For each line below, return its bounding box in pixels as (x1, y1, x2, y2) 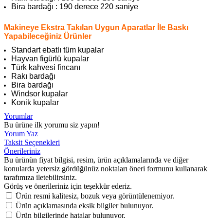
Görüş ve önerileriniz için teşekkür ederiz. (4, 182, 132, 190)
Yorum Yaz (4, 129, 38, 138)
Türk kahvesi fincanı (11, 63, 80, 72)
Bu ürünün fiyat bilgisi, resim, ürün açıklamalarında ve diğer (4, 155, 188, 164)
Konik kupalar (11, 98, 59, 107)
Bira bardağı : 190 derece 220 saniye (11, 2, 138, 11)
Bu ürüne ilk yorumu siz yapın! (4, 120, 100, 129)
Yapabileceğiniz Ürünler (4, 32, 91, 40)
